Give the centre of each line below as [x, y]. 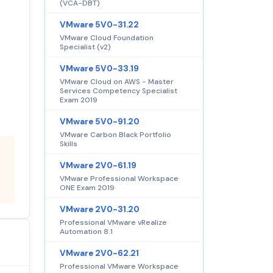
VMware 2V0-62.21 [99, 253]
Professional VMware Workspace [119, 266]
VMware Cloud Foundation [107, 37]
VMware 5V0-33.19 [99, 68]
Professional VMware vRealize [113, 222]
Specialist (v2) [85, 47]
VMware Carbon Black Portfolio [115, 134]
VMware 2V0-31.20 [100, 209]
